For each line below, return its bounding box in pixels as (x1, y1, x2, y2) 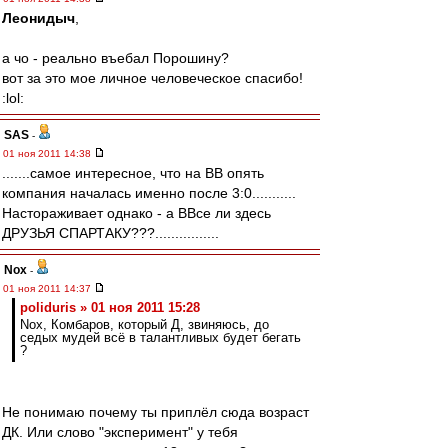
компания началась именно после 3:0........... (2, 185, 296, 201)
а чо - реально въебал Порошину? (2, 50, 229, 66)
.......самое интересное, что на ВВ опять (2, 165, 264, 181)
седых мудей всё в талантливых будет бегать (20, 330, 301, 345)
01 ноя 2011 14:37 (3, 283, 94, 294)
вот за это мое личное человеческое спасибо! (2, 70, 303, 86)
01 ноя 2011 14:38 (3, 148, 94, 159)
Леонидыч (2, 10, 75, 26)
